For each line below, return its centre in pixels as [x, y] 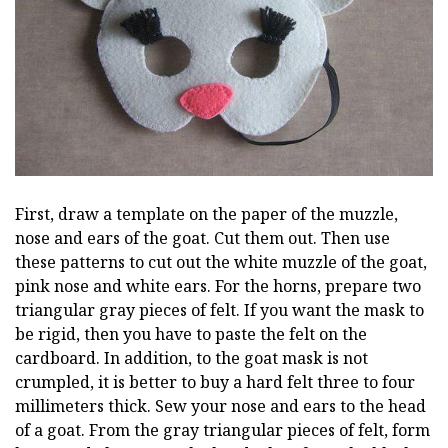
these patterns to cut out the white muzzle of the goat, [221, 261]
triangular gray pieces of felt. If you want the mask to [219, 309]
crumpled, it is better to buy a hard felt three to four [215, 381]
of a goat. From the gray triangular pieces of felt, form [222, 429]
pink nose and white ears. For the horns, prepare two [218, 285]
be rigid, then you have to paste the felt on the [191, 333]
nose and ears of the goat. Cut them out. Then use [202, 237]
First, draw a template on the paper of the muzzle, [206, 213]
